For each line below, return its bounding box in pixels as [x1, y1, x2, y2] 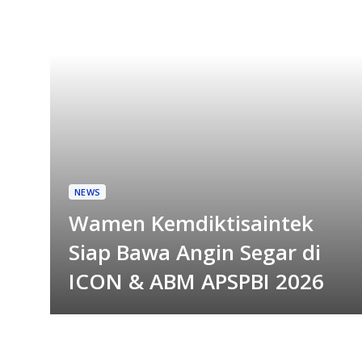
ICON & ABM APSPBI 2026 [69, 266, 325, 296]
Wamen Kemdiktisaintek [69, 208, 314, 238]
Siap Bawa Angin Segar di [69, 237, 322, 267]
